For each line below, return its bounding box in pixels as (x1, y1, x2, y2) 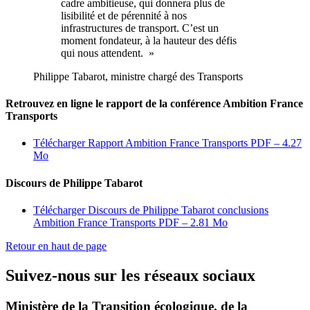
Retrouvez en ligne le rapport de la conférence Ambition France (6, 98, 303, 110)
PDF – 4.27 (250, 137, 302, 149)
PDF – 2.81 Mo (158, 216, 228, 228)
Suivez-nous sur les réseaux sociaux (6, 266, 255, 284)
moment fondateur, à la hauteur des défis (61, 34, 237, 46)
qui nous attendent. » (61, 46, 154, 59)
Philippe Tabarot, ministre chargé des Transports (33, 70, 243, 82)
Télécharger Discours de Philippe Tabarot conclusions (33, 203, 268, 216)
